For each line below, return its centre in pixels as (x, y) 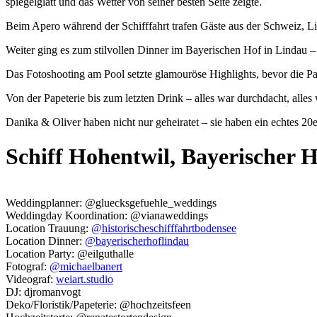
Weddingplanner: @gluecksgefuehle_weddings (111, 202)
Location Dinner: (45, 241)
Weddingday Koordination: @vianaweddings (107, 215)
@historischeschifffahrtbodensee (164, 228)
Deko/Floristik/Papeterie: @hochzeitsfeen (98, 304)
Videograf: (31, 279)
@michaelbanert (86, 266)
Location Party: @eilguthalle (70, 253)
